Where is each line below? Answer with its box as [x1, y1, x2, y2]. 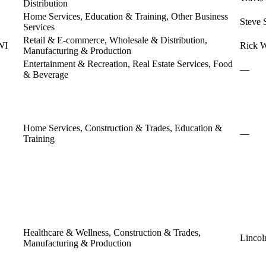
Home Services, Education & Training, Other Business [23, 11, 228, 21]
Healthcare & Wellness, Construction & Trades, [23, 227, 201, 237]
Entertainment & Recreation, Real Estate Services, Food [23, 58, 233, 69]
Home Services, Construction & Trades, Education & [23, 122, 222, 133]
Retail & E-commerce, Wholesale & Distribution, [23, 34, 207, 45]
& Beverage [23, 69, 68, 80]
